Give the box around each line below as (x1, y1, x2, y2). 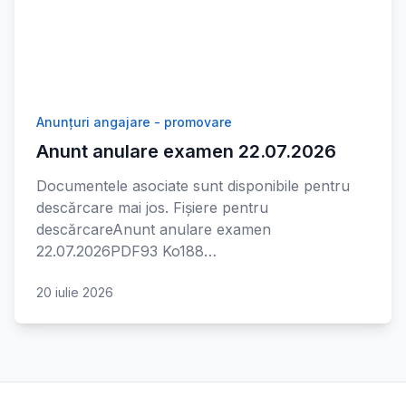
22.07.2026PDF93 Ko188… (36, 242, 217, 260)
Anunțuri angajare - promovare (36, 114, 232, 130)
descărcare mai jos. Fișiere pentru (36, 198, 268, 217)
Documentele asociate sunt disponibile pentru (36, 177, 350, 195)
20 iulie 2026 (36, 285, 113, 300)
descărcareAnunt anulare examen (36, 220, 271, 238)
